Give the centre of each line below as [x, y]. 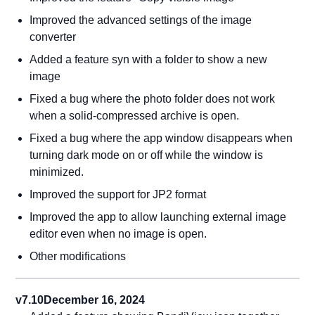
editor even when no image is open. [118, 234]
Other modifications [78, 256]
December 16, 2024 [95, 300]
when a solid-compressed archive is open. [135, 116]
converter [53, 37]
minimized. [57, 172]
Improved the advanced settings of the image [141, 20]
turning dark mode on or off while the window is [147, 155]
